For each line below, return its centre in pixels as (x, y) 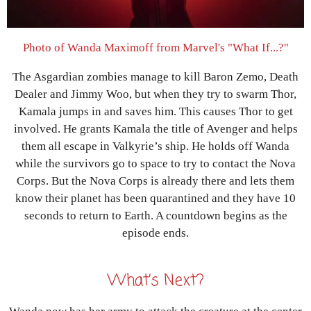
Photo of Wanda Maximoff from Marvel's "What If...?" (155, 48)
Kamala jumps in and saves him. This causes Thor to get (155, 111)
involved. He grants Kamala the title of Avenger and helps (155, 128)
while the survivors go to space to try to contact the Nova (155, 163)
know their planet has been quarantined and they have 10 (155, 198)
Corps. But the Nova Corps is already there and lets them (155, 180)
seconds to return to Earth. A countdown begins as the (155, 215)
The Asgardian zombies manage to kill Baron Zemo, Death (155, 76)
